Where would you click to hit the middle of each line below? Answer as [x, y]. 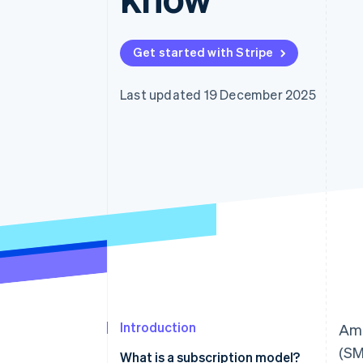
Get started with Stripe [203, 52]
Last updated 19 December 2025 [218, 94]
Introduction [158, 327]
